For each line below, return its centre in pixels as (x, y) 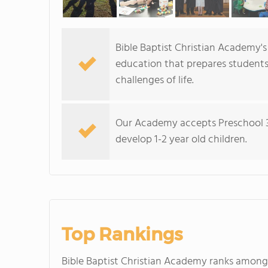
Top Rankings (122, 234)
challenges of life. (155, 80)
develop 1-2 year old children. (181, 140)
